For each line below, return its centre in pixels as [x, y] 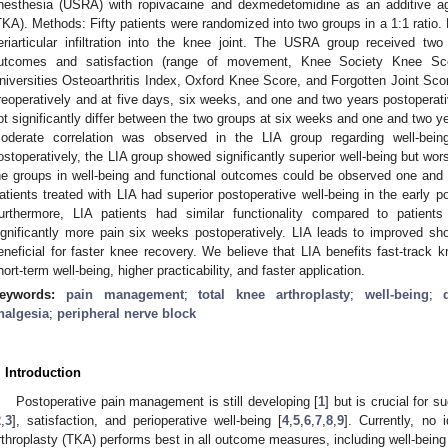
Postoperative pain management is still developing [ [167, 401]
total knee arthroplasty [274, 294]
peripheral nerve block [126, 313]
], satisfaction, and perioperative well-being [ [147, 420]
